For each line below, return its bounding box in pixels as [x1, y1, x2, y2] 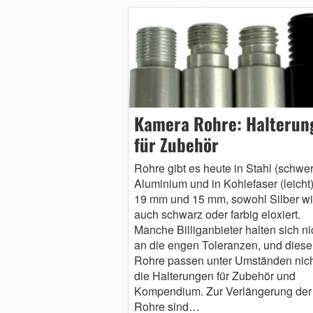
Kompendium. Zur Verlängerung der [133, 283, 312, 300]
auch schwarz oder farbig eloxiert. [133, 206, 300, 223]
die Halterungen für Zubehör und [133, 268, 296, 284]
